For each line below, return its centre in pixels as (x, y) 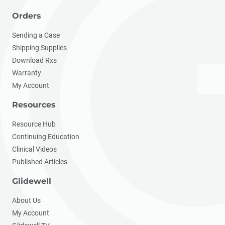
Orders (27, 16)
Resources (34, 105)
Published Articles (40, 162)
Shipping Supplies (39, 48)
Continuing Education (46, 137)
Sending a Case (36, 35)
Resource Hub (34, 124)
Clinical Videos (34, 149)
